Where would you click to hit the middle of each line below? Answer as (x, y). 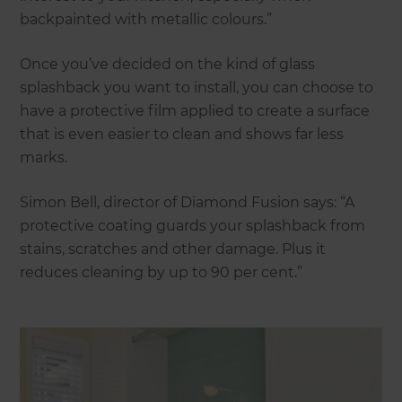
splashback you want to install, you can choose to (197, 88)
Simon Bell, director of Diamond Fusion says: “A (188, 203)
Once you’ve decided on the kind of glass (168, 65)
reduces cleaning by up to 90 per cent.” (162, 273)
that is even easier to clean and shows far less (182, 135)
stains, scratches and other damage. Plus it (173, 249)
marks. (44, 158)
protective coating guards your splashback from (193, 226)
